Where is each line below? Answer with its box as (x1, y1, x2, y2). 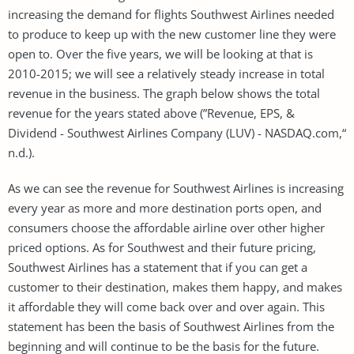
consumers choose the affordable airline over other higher (8, 219, 325, 235)
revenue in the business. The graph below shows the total (8, 85, 320, 101)
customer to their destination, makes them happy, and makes (8, 278, 342, 295)
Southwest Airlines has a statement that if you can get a (8, 258, 307, 275)
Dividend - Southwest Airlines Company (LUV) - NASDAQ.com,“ (8, 124, 346, 141)
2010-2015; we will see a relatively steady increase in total (8, 65, 325, 81)
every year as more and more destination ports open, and (8, 199, 322, 216)
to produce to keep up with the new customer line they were (8, 25, 336, 42)
